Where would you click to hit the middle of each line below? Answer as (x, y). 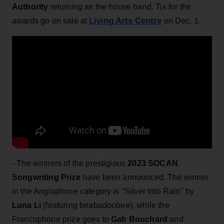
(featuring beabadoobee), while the (106, 205)
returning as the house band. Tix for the (120, 6)
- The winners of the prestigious (70, 163)
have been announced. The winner (144, 177)
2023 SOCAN (153, 163)
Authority (30, 6)
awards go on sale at (51, 20)
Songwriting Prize (46, 177)
